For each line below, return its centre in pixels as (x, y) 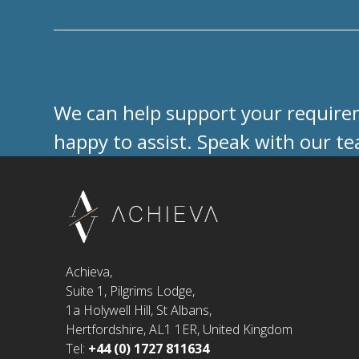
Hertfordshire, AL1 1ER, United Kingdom (179, 329)
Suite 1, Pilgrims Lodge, (131, 290)
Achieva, (89, 271)
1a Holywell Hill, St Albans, (139, 310)
